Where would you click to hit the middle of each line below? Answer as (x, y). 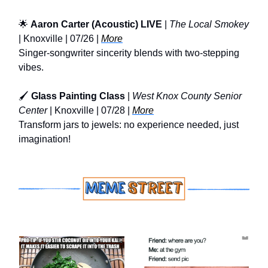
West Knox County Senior (187, 96)
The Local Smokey (209, 24)
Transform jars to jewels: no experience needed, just (129, 124)
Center (33, 110)
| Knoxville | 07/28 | (90, 110)
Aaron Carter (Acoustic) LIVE (96, 24)
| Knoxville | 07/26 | (60, 38)
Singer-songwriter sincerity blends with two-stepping (129, 53)
